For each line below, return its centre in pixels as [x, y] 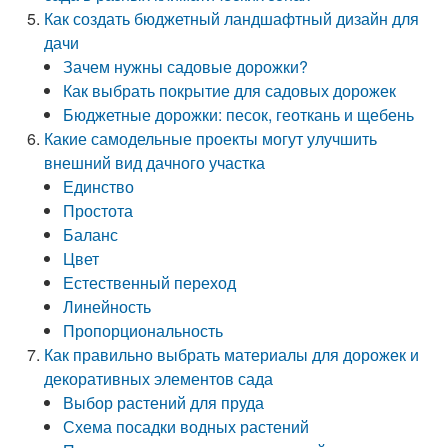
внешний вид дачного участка [155, 162]
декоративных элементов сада [159, 378]
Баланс [91, 234]
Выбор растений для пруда [164, 402]
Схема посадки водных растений [186, 426]
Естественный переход [150, 282]
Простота [98, 210]
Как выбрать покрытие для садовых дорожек [230, 90]
